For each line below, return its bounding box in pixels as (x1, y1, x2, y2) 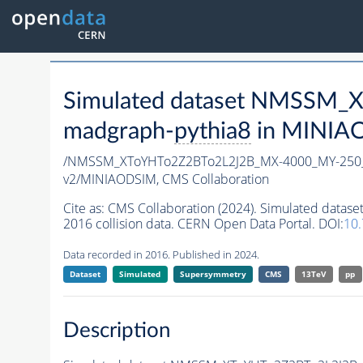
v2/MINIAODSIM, (62, 170, 162, 189)
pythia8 (173, 120, 251, 144)
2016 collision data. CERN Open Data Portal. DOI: (62, 215, 344, 233)
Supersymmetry (179, 268, 246, 280)
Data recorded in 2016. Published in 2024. (62, 247, 259, 263)
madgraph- (62, 120, 174, 144)
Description (62, 319, 171, 341)
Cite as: (62, 199, 108, 218)
